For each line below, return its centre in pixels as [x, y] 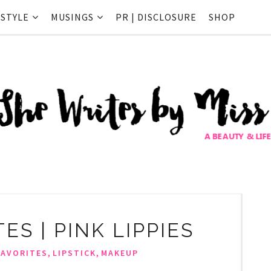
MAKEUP [119, 253]
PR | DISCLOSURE [156, 17]
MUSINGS [72, 17]
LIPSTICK [74, 253]
